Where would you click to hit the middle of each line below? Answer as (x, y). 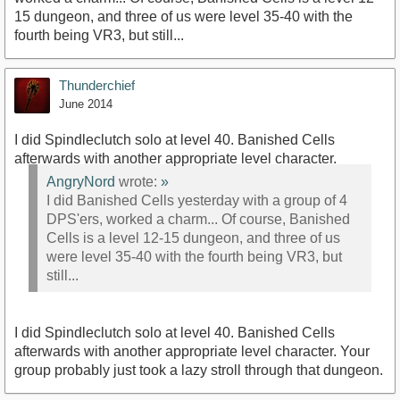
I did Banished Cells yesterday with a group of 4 (197, 200)
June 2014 (86, 104)
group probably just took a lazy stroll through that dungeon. (199, 371)
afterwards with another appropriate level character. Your (192, 352)
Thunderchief (97, 86)
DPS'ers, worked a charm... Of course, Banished (198, 219)
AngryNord (81, 181)
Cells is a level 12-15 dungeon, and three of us (193, 237)
